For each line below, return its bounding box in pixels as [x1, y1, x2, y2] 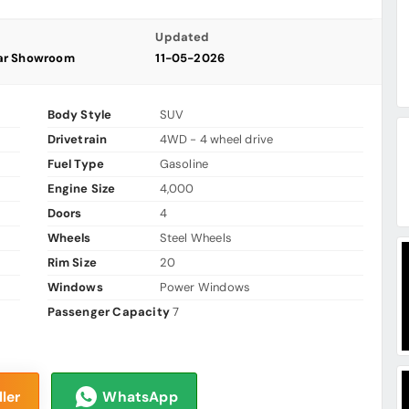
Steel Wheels [159, 230, 233, 246]
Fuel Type [47, 156, 105, 173]
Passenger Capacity [47, 304, 171, 320]
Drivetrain [47, 131, 108, 148]
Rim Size [47, 255, 98, 271]
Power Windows [159, 279, 251, 296]
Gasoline [159, 156, 209, 173]
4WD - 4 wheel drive [159, 131, 274, 148]
